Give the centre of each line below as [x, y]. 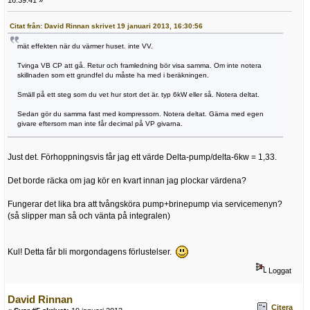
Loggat [279, 271]
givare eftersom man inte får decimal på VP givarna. [100, 124]
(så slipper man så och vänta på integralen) [89, 216]
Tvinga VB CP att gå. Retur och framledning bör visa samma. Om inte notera [139, 66]
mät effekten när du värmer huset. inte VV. [85, 46]
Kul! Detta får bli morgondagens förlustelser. [92, 252]
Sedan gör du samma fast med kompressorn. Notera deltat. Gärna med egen [140, 114]
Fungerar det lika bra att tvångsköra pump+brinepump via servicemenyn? [145, 204]
